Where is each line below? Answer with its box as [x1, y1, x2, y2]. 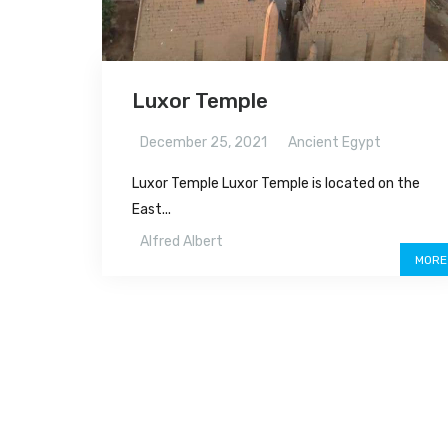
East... [132, 201, 171, 218]
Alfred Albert [140, 233, 223, 250]
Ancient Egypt [288, 134, 381, 151]
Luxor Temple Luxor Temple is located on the [132, 175, 420, 192]
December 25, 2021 [140, 134, 267, 151]
